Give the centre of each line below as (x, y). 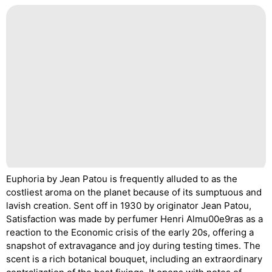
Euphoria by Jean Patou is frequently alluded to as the (122, 178)
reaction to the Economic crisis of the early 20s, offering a (130, 232)
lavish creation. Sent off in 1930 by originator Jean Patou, (129, 205)
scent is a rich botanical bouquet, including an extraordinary (134, 259)
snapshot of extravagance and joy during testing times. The (133, 245)
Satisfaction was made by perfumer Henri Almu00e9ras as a (134, 219)
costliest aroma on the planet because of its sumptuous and (134, 192)
